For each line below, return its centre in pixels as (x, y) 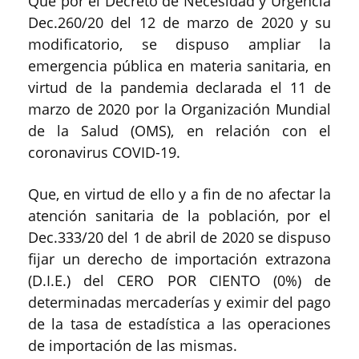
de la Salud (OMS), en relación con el (179, 130)
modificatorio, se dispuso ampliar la (179, 44)
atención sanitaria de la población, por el (179, 215)
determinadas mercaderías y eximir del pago (179, 302)
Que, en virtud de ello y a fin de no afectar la (179, 194)
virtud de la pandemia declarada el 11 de (179, 87)
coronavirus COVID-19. (104, 152)
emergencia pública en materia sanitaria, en (179, 65)
